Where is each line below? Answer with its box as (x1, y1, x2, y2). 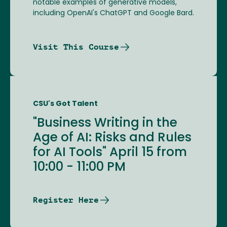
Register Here (33, 195, 99, 205)
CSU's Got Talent (33, 100, 98, 108)
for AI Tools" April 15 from (33, 147, 187, 160)
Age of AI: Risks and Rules (33, 132, 192, 145)
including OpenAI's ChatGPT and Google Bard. (33, 10, 194, 18)
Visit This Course (33, 42, 119, 52)
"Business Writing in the (33, 118, 177, 130)
